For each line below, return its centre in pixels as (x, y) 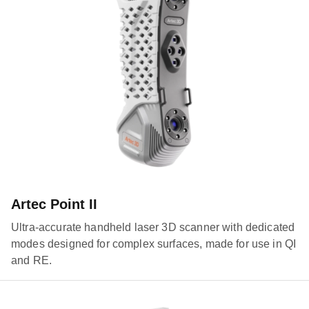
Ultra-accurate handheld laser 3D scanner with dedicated (153, 227)
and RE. (32, 260)
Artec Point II (54, 204)
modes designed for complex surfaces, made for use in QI (154, 243)
